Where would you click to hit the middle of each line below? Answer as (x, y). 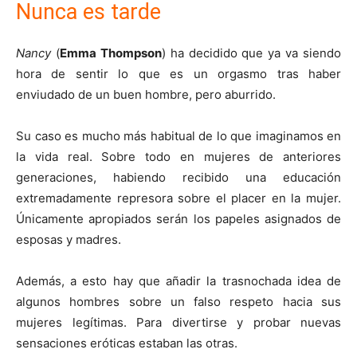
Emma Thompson (110, 53)
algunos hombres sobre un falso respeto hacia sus (178, 301)
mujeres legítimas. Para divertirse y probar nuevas (178, 322)
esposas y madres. (69, 239)
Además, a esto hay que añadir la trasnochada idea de (178, 280)
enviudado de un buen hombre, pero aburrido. (146, 94)
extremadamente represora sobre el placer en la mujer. (178, 198)
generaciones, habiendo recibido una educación (178, 177)
